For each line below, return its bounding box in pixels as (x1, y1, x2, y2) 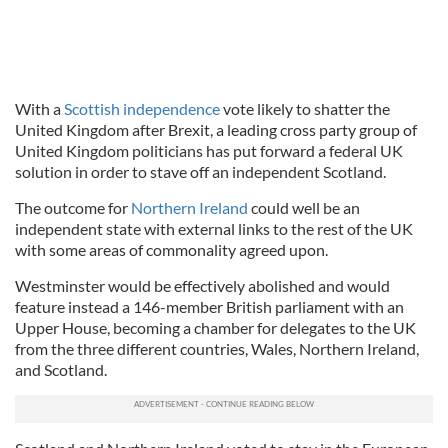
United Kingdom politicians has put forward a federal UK (15, 141, 403, 160)
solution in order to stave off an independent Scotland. (15, 162, 386, 181)
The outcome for (15, 198, 131, 217)
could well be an (248, 198, 360, 217)
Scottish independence (64, 99, 220, 118)
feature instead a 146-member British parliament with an (15, 297, 404, 316)
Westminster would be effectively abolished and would (15, 276, 390, 295)
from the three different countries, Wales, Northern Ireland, (15, 339, 419, 358)
